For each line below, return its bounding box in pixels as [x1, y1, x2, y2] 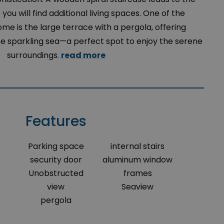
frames [123, 167, 152, 179]
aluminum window [102, 154, 173, 165]
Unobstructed [28, 167, 83, 179]
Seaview [121, 181, 154, 192]
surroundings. [6, 49, 61, 61]
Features [25, 111, 86, 131]
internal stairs [110, 140, 165, 152]
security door [29, 154, 82, 165]
